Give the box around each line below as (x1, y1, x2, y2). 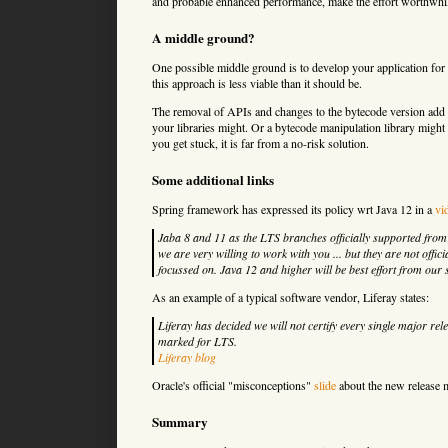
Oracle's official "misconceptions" (152, 376, 314, 393)
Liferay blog (158, 348, 216, 365)
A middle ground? (152, 27, 255, 48)
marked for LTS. (158, 332, 237, 349)
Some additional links (152, 169, 274, 190)
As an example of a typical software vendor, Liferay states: (152, 288, 429, 305)
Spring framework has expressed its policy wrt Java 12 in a (152, 200, 435, 217)
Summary (152, 411, 208, 432)
